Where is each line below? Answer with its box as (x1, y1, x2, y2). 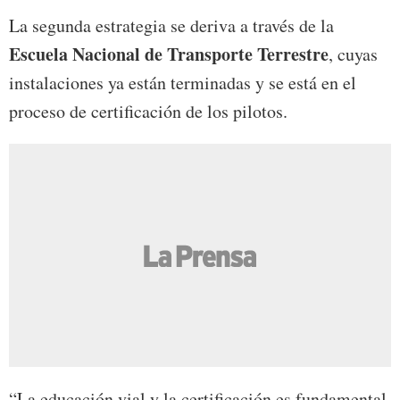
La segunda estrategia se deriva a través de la (9, 13, 334, 38)
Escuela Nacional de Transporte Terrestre (9, 41, 329, 68)
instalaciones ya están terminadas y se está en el (9, 71, 356, 96)
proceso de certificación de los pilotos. (9, 99, 287, 124)
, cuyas (329, 42, 378, 67)
